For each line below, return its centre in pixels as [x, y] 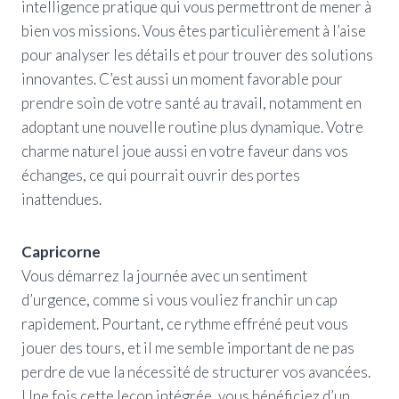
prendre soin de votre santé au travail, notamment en [191, 102]
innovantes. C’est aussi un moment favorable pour [182, 78]
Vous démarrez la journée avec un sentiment [164, 275]
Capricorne [61, 251]
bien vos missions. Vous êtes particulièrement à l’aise [194, 30]
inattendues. [61, 199]
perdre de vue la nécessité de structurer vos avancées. [196, 371]
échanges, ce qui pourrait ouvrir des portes [161, 175]
